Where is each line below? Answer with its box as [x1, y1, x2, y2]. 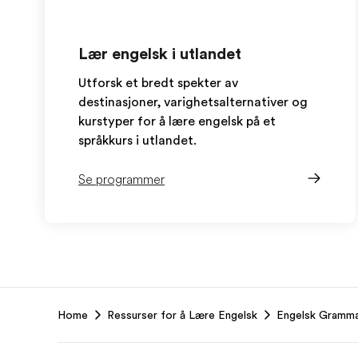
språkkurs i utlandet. [78, 133, 197, 148]
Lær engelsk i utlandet [78, 45, 241, 63]
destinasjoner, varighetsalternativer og [78, 95, 308, 109]
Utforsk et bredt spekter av [78, 76, 238, 90]
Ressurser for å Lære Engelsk [107, 308, 257, 321]
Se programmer [78, 173, 165, 187]
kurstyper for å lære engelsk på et [78, 114, 276, 129]
